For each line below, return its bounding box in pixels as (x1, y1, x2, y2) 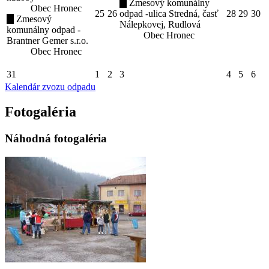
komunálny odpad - (7, 24, 80, 35)
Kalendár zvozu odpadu (5, 81, 95, 92)
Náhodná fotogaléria (5, 132, 107, 145)
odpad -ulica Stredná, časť (119, 8, 219, 19)
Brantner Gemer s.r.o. (7, 35, 88, 46)
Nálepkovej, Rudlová (119, 19, 201, 29)
